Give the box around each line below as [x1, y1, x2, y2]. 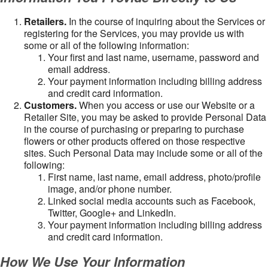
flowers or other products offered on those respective [24, 134, 245, 148]
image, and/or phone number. [48, 182, 172, 196]
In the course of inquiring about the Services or [69, 14, 265, 28]
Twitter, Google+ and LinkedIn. [48, 206, 176, 220]
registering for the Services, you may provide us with [24, 26, 244, 40]
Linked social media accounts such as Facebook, [48, 194, 255, 208]
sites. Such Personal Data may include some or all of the [24, 146, 263, 160]
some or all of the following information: [24, 38, 189, 52]
